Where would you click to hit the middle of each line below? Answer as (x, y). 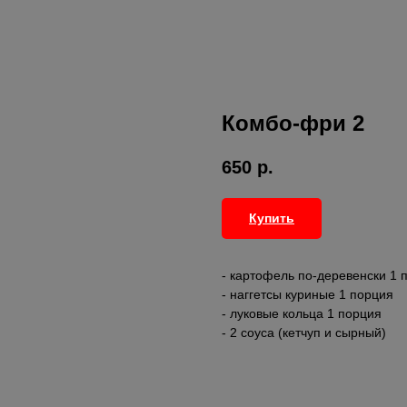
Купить (272, 218)
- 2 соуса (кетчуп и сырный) (304, 333)
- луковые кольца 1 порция (302, 314)
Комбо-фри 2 (293, 123)
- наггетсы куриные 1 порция (308, 295)
